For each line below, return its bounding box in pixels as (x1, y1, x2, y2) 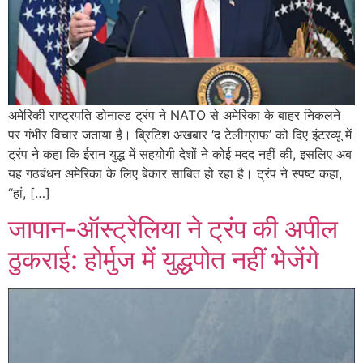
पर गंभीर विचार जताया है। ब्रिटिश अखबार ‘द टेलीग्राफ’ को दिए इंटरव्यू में (8, 126, 352, 143)
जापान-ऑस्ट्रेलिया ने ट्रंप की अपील (8, 213, 338, 246)
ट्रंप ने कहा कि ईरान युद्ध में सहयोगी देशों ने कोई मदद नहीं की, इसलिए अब (8, 145, 352, 162)
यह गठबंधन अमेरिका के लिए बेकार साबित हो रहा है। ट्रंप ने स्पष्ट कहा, (8, 164, 342, 181)
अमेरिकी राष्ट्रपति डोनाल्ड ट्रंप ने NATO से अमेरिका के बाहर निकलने (8, 106, 340, 123)
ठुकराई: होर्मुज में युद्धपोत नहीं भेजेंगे (8, 244, 319, 276)
